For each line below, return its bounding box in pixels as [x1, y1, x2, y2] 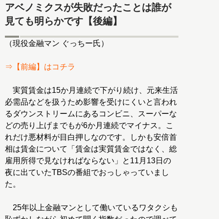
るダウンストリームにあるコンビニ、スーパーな [5, 109, 177, 118]
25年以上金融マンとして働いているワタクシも [5, 203, 178, 212]
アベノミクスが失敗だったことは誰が [5, 1, 171, 13]
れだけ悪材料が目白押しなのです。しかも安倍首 [5, 133, 177, 142]
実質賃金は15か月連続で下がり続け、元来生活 [5, 86, 178, 95]
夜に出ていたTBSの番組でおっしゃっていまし [5, 168, 169, 177]
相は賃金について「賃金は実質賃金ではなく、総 [5, 145, 177, 153]
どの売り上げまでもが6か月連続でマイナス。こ [5, 121, 174, 130]
